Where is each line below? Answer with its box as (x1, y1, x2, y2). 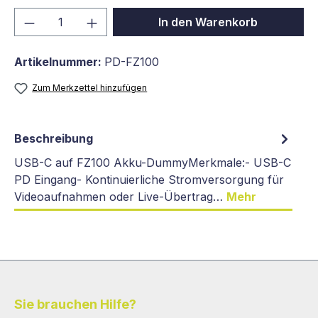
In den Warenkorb (158, 15, 258, 29)
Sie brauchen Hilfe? (14, 297, 136, 312)
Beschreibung (14, 131, 93, 146)
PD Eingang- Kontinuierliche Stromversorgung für (14, 172, 284, 187)
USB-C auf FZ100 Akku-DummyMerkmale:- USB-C (14, 155, 291, 170)
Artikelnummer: (14, 55, 104, 69)
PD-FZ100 (104, 55, 159, 69)
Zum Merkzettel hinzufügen (32, 82, 148, 93)
